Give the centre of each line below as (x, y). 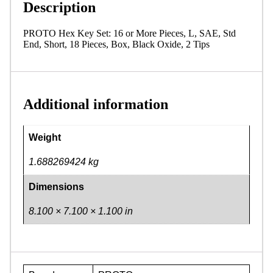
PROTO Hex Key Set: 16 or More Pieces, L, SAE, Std (129, 33)
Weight (45, 137)
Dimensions (56, 186)
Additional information (96, 104)
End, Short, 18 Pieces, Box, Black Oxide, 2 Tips (116, 44)
